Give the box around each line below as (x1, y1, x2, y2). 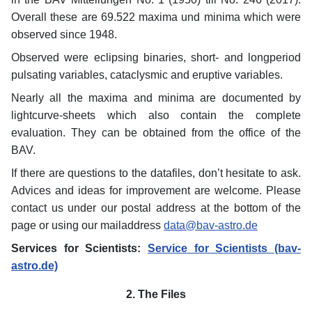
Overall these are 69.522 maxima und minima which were (11, 10, 301, 23)
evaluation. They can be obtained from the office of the (11, 126, 301, 139)
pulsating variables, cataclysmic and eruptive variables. (11, 68, 283, 81)
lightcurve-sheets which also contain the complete (11, 109, 301, 121)
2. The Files (126, 288, 186, 300)
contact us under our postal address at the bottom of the (11, 201, 301, 214)
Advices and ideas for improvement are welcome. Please (11, 184, 301, 196)
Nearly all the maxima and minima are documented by (11, 91, 301, 104)
